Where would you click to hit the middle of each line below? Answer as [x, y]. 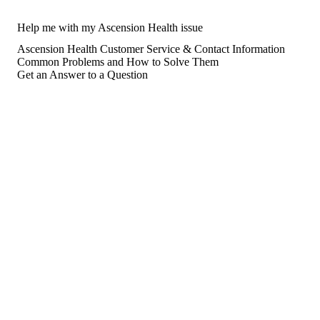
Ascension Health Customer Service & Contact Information [151, 49]
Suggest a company [50, 304]
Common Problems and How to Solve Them [118, 62]
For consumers [39, 291]
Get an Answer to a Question [82, 75]
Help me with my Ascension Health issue [110, 28]
